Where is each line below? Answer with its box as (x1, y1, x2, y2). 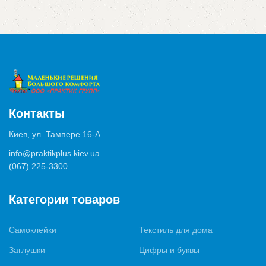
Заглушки (9, 245, 45, 255)
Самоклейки (9, 225, 56, 235)
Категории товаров (9, 193, 120, 207)
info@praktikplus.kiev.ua (9, 148, 100, 159)
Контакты (9, 107, 65, 121)
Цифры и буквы (139, 245, 199, 255)
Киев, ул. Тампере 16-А (9, 129, 100, 140)
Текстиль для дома (139, 225, 213, 235)
